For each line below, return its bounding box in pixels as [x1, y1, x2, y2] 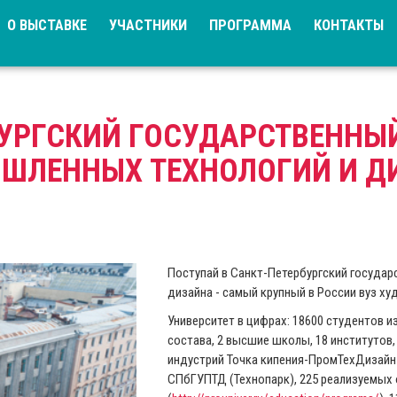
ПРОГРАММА [208, 17, 292, 34]
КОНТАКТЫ [313, 17, 384, 34]
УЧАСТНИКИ [108, 17, 187, 34]
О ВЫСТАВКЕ [6, 17, 87, 34]
